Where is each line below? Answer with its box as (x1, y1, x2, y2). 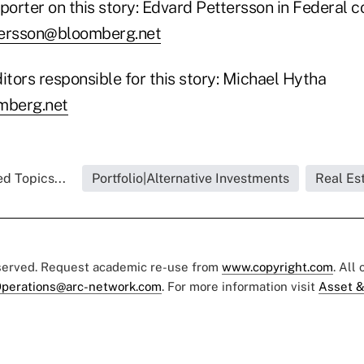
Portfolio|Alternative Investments (91, 171, 289, 187)
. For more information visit (162, 279, 318, 294)
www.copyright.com (222, 260, 333, 275)
